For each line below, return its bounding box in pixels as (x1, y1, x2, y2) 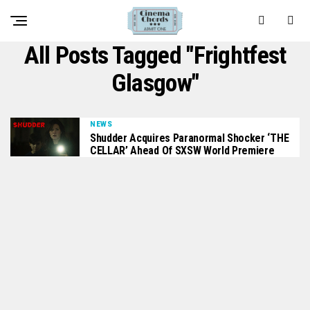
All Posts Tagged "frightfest (24, 41, 286, 70)
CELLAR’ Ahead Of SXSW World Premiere (90, 144, 275, 157)
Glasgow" (111, 69, 199, 98)
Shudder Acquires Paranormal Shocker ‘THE (90, 131, 289, 145)
